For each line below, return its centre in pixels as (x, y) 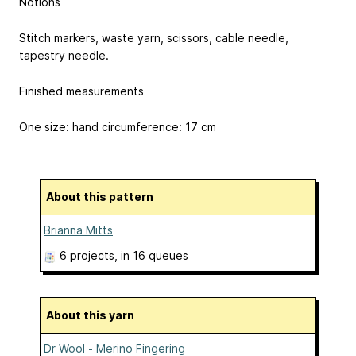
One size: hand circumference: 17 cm (118, 126)
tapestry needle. (64, 55)
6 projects (87, 256)
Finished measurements (81, 91)
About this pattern (104, 197)
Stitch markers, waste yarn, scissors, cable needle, (154, 38)
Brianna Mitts (78, 230)
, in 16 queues (151, 256)
